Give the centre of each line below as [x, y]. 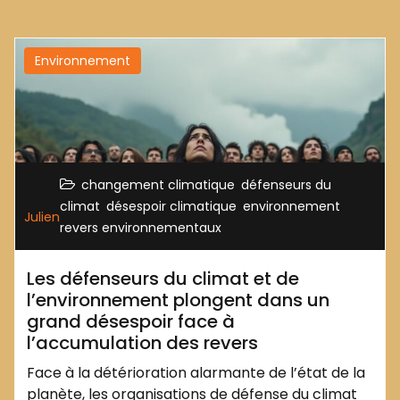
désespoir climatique [171, 206]
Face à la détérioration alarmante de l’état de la [196, 372]
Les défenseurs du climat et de [163, 278]
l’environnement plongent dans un [178, 300]
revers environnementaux [141, 227]
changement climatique [158, 184]
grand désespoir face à [131, 321]
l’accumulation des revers [142, 342]
